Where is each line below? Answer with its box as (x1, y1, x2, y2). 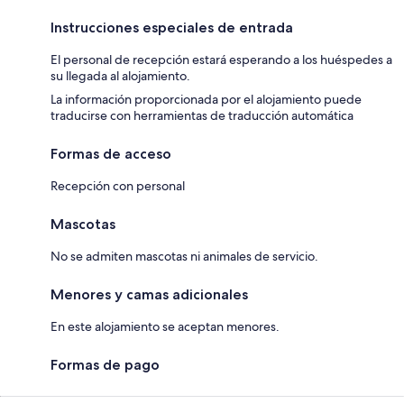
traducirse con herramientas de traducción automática (50, 106, 353, 124)
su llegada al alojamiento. (50, 67, 190, 84)
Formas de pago (50, 355, 160, 373)
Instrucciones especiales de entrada (50, 18, 293, 36)
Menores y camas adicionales (50, 285, 248, 303)
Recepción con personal (50, 177, 185, 194)
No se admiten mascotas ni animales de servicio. (50, 247, 318, 264)
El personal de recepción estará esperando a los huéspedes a (50, 50, 392, 68)
